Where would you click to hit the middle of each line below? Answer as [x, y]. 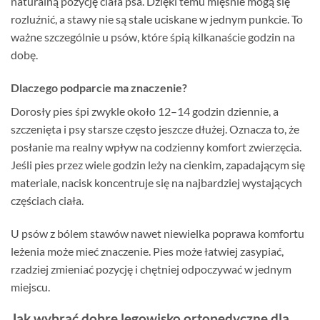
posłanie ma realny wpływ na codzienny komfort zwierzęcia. [156, 146]
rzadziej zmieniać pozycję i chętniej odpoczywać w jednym [151, 269]
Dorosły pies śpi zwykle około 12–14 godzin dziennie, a [145, 111]
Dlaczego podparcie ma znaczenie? [99, 87]
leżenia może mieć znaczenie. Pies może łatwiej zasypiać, [147, 251]
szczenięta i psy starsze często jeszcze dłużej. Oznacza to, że [155, 129]
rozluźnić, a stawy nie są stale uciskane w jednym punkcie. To [157, 19]
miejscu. [30, 286]
